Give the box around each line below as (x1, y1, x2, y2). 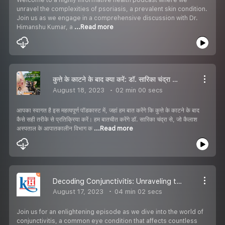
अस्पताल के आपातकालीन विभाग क (17, 125, 94, 132)
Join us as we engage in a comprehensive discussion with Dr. (17, 14, 198, 22)
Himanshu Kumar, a (17, 23, 74, 31)
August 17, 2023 (53, 187, 103, 195)
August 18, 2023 (53, 86, 104, 94)
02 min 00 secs (114, 86, 163, 94)
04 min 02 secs (113, 187, 162, 195)
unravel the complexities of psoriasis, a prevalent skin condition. (17, 5, 207, 13)
